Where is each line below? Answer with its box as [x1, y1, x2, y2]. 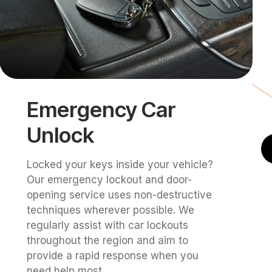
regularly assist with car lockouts [27, 219, 189, 232]
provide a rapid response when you [27, 250, 199, 262]
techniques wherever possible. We [27, 204, 195, 217]
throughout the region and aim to [27, 234, 189, 247]
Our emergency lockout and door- [27, 174, 192, 186]
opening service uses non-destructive [27, 189, 212, 202]
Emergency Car [27, 97, 177, 123]
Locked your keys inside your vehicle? [27, 158, 214, 171]
